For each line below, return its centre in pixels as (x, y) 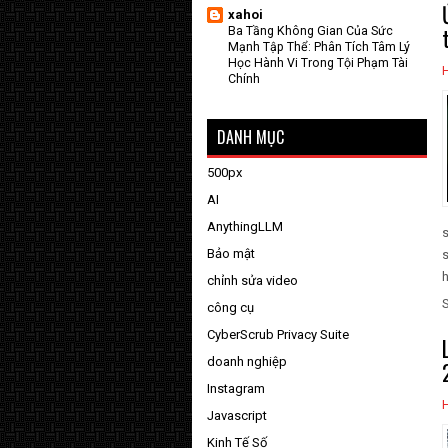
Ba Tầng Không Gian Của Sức (310, 31)
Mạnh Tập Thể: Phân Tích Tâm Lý (319, 47)
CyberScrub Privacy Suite (278, 334)
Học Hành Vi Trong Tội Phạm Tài (318, 63)
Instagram (236, 388)
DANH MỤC (250, 137)
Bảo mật (231, 253)
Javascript (237, 415)
